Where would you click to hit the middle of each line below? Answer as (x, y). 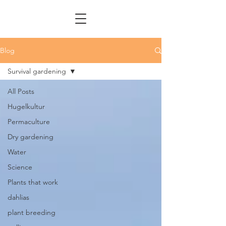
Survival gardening (37, 71)
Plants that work (33, 182)
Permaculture (29, 122)
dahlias (18, 197)
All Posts (21, 91)
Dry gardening (31, 137)
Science (20, 167)
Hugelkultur (26, 106)
